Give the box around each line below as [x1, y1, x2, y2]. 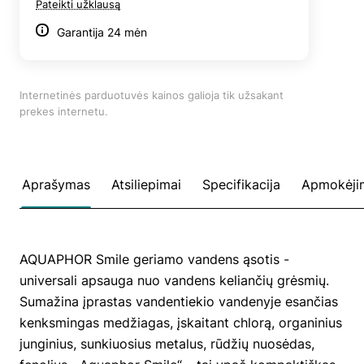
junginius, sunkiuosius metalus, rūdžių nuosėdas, [19, 335, 314, 352]
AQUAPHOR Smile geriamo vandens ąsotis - [19, 250, 289, 267]
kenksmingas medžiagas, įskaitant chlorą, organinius [19, 314, 342, 331]
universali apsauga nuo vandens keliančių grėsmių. [19, 271, 329, 288]
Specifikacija [202, 175, 280, 193]
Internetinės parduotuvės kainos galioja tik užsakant [19, 88, 284, 102]
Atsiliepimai [111, 175, 181, 193]
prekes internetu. [19, 104, 108, 118]
